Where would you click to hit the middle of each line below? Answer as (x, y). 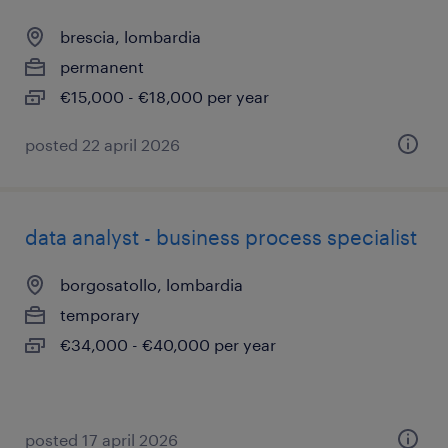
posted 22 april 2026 (102, 144)
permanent (102, 66)
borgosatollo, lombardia (151, 284)
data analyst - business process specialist (221, 237)
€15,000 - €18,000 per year (164, 96)
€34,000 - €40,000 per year (168, 344)
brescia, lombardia (130, 36)
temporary (100, 314)
